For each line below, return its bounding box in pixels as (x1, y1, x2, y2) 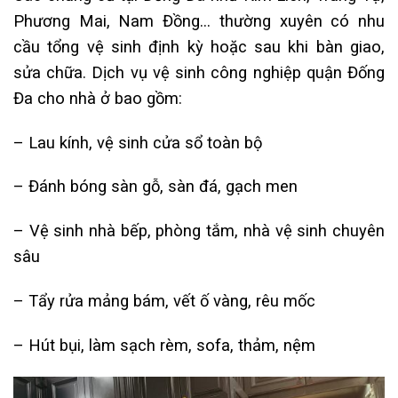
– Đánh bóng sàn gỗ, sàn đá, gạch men (13, 177, 298, 196)
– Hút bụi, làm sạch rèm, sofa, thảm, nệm (13, 335, 315, 354)
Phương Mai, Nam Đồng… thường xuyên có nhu (13, 11, 385, 30)
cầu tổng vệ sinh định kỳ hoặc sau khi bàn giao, (13, 36, 385, 56)
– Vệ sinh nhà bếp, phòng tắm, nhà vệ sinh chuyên (13, 221, 385, 241)
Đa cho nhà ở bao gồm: (13, 88, 182, 107)
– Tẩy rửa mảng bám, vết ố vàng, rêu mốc (13, 291, 315, 310)
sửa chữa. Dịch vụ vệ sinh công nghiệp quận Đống (13, 62, 385, 82)
